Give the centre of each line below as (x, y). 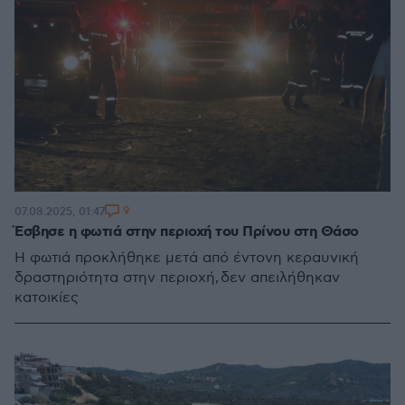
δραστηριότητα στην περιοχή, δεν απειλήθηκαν (177, 278)
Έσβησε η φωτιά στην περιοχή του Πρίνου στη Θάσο (187, 232)
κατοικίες (47, 298)
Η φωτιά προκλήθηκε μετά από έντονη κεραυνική (187, 258)
